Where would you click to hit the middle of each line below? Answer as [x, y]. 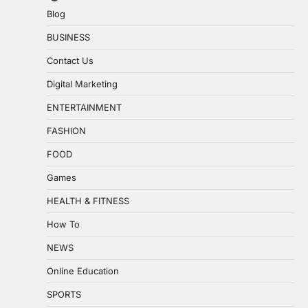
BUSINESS [68, 37]
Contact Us [70, 61]
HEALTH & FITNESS [88, 201]
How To [63, 224]
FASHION [66, 131]
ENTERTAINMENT [84, 108]
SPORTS [64, 295]
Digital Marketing [82, 84]
